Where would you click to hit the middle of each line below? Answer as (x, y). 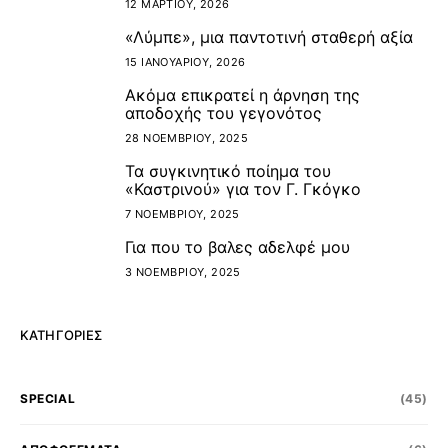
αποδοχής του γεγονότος (223, 112)
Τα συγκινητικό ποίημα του (228, 170)
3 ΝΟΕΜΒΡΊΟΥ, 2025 (183, 271)
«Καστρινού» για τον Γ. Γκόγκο (243, 188)
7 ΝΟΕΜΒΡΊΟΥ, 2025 (182, 213)
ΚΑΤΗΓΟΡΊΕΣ (61, 334)
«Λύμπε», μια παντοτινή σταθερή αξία (269, 36)
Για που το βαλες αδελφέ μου (237, 246)
